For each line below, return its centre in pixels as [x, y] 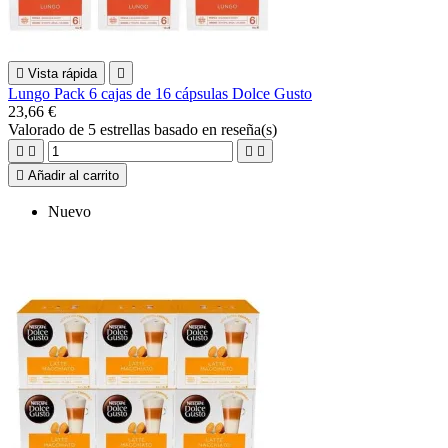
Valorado [38, 129]
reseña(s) [249, 129]
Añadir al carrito [73, 175]
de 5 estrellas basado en [145, 129]
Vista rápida [62, 73]
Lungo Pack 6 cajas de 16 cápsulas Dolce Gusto [160, 93]
